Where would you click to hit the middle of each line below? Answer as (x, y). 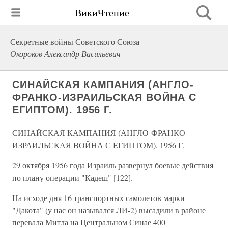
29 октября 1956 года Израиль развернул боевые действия (113, 165)
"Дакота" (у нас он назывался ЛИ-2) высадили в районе (109, 210)
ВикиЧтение (102, 12)
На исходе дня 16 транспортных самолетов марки (98, 198)
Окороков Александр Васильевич (65, 54)
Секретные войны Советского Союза (75, 41)
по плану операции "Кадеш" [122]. (73, 177)
